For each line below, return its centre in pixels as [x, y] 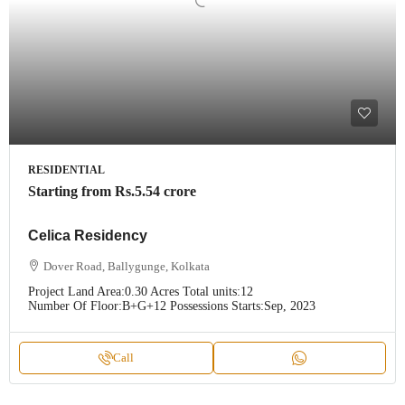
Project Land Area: [76, 292]
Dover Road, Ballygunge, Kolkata [127, 267]
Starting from [71, 192]
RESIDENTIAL [66, 170]
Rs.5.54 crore [155, 192]
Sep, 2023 [290, 306]
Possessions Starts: [217, 306]
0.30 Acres [152, 292]
